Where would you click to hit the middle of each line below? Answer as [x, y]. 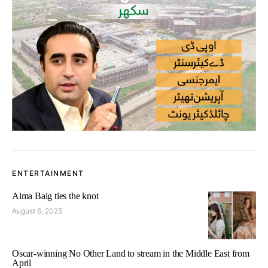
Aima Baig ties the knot [55, 196]
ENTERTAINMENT [48, 173]
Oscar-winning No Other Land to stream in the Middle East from [131, 253]
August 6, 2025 [37, 211]
